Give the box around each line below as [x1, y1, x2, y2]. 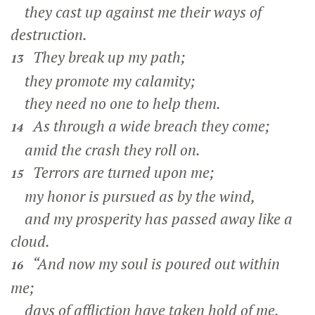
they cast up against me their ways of [11, 2, 262, 22]
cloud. [11, 231, 50, 251]
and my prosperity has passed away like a [11, 209, 292, 229]
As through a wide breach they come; [26, 116, 270, 136]
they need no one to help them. [11, 94, 221, 113]
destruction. [11, 25, 87, 44]
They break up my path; [26, 47, 186, 67]
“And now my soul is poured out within [26, 254, 280, 274]
